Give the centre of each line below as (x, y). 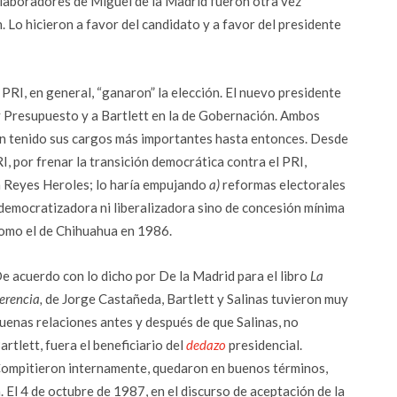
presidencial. (264, 345)
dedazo (206, 345)
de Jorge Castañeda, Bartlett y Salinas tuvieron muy (195, 299)
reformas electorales (283, 184)
